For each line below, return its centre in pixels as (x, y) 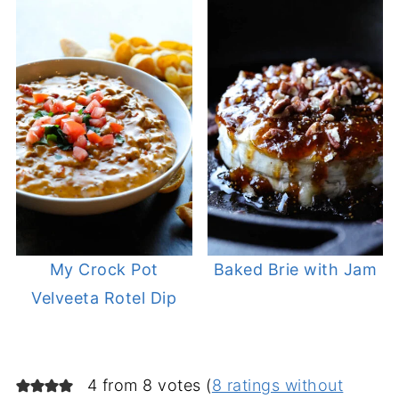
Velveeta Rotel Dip (104, 297)
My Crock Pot (104, 269)
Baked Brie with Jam (295, 269)
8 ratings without (277, 385)
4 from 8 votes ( (149, 385)
